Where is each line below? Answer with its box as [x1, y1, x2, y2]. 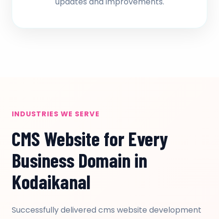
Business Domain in [12, 148, 147, 172]
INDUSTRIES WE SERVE [12, 109, 100, 119]
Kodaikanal [12, 170, 90, 193]
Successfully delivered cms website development [12, 204, 201, 216]
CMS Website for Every [12, 127, 168, 150]
